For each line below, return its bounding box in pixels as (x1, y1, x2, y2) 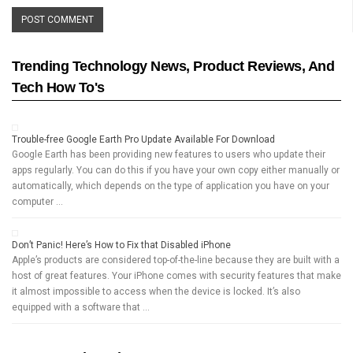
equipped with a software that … (12, 301, 150, 313)
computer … (12, 195, 63, 207)
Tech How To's (12, 79, 105, 95)
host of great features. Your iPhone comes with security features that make (12, 269, 341, 281)
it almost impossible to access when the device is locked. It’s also (12, 285, 300, 297)
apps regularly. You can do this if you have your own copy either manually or (12, 164, 340, 176)
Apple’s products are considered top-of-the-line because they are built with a (12, 254, 340, 266)
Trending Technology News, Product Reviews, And (12, 58, 335, 74)
